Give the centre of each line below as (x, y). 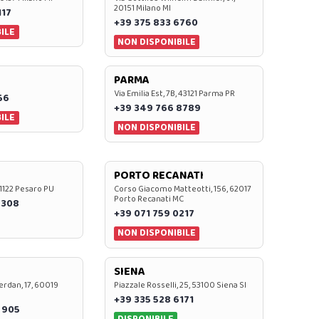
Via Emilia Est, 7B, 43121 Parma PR (174, 93)
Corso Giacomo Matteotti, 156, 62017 (182, 189)
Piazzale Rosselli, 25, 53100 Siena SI (180, 285)
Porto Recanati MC (148, 199)
